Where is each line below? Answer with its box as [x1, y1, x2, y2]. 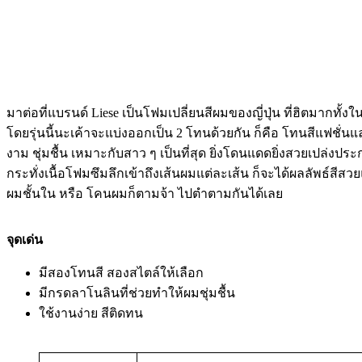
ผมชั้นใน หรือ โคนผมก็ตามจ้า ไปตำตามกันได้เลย [6, 187, 283, 201]
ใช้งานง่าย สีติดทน [39, 306, 143, 321]
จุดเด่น [6, 233, 43, 247]
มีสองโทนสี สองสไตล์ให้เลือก [39, 266, 204, 280]
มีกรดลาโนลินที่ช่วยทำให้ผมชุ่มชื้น [39, 286, 235, 301]
